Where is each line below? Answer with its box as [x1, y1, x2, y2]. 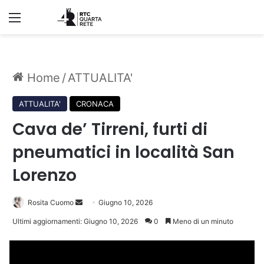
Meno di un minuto [171, 217, 233, 226]
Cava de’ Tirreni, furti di [12, 118, 207, 141]
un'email [82, 212, 110, 221]
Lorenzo [12, 164, 77, 187]
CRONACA [76, 99, 114, 109]
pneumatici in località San [12, 141, 235, 164]
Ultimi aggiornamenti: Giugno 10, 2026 [12, 217, 138, 226]
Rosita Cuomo [28, 198, 74, 207]
